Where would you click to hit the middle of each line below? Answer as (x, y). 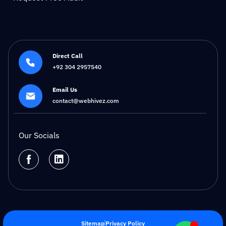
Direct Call (67, 56)
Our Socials (39, 135)
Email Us (65, 90)
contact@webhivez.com (86, 101)
